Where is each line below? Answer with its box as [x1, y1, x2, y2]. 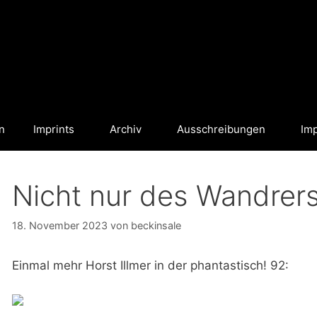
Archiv [110, 122, 142, 136]
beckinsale [130, 219, 181, 232]
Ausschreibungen [177, 122, 265, 136]
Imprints [33, 122, 74, 136]
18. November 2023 [11, 219, 108, 232]
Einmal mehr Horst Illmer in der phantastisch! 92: [11, 258, 289, 273]
